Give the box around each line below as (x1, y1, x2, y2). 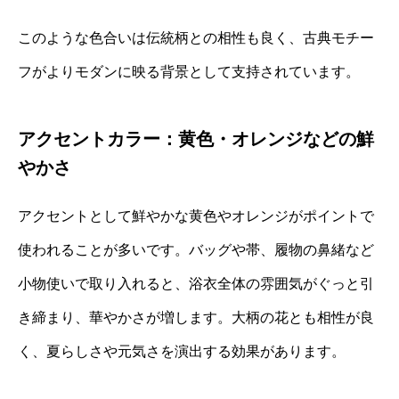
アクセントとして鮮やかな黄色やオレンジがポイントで (18, 208, 374, 224)
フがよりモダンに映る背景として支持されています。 (18, 64, 360, 80)
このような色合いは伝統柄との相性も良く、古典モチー (18, 30, 374, 46)
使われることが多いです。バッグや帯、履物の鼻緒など (18, 242, 374, 258)
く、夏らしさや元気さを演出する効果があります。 (18, 344, 346, 360)
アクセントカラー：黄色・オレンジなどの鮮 (18, 129, 374, 150)
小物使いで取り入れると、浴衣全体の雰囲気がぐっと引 (18, 276, 374, 292)
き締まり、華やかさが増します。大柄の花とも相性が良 (18, 310, 374, 326)
